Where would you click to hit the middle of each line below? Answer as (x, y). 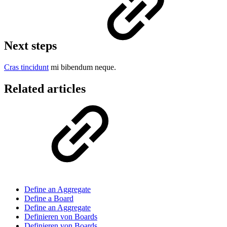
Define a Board (49, 198)
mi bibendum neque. (82, 67)
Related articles (45, 88)
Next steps (32, 45)
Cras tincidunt (26, 67)
